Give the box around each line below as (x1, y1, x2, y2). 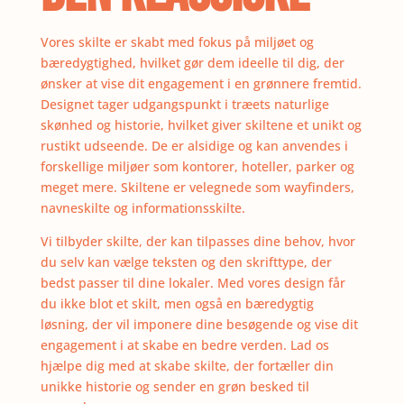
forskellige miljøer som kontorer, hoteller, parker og (40, 157, 354, 175)
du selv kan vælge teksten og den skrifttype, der (40, 252, 332, 271)
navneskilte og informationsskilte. (40, 198, 245, 216)
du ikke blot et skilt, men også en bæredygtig (40, 294, 314, 312)
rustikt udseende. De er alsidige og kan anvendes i (40, 136, 348, 154)
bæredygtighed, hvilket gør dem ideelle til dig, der (40, 53, 344, 71)
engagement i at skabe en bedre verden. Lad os (40, 335, 329, 353)
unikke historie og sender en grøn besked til (40, 377, 309, 395)
